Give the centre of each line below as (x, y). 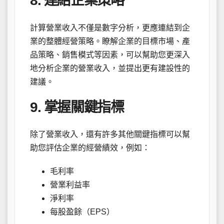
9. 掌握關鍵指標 (77, 107)
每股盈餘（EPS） (82, 211)
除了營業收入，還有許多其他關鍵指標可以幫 (110, 134)
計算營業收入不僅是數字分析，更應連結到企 (110, 27)
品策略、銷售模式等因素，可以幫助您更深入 (110, 54)
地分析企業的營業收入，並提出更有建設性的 (110, 68)
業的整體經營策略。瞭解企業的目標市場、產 (110, 41)
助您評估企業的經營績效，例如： (90, 147)
